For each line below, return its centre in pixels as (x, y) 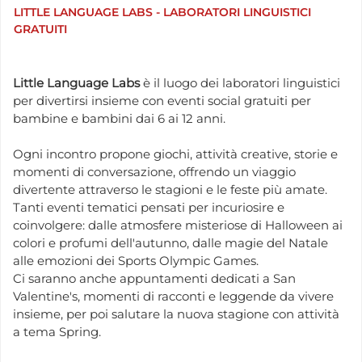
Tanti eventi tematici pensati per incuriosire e (149, 208)
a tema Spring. (57, 332)
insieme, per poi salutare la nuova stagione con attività (176, 314)
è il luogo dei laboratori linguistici (240, 83)
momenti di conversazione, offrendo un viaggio (154, 172)
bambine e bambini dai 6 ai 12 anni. (119, 119)
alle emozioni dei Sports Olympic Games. (136, 261)
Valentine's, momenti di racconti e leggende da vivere (173, 297)
